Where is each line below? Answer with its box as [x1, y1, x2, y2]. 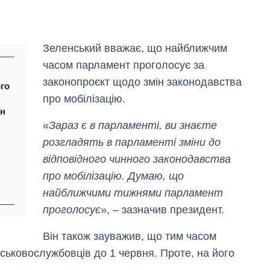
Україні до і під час [177, 136, 259, 147]
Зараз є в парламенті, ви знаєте [49, 119, 218, 131]
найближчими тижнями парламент [43, 186, 224, 199]
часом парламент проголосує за [43, 58, 205, 71]
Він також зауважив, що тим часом [43, 230, 217, 242]
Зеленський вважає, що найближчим [43, 42, 228, 54]
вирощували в [177, 125, 241, 136]
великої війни [177, 148, 237, 159]
